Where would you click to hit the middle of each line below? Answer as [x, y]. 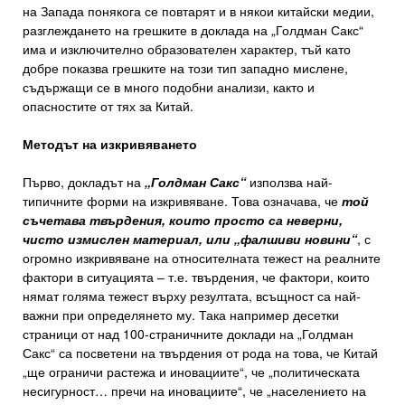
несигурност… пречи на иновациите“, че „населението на [194, 391]
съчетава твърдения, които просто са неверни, [183, 220]
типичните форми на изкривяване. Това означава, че [182, 201]
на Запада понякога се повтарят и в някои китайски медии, [198, 11]
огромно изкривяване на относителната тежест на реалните [202, 258]
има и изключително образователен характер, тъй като [187, 49]
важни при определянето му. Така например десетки [181, 315]
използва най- [289, 182]
